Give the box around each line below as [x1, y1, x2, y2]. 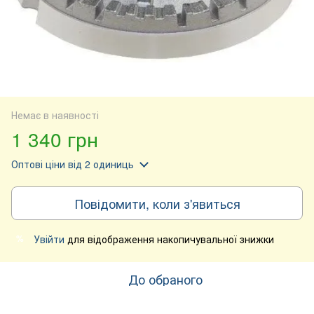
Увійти [34, 231, 64, 246]
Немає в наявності [11, 107, 99, 122]
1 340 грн [11, 124, 98, 153]
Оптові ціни [11, 156, 65, 171]
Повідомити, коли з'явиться [74, 193, 240, 212]
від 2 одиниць [65, 156, 134, 171]
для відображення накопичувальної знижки [64, 231, 274, 246]
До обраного [128, 269, 203, 288]
